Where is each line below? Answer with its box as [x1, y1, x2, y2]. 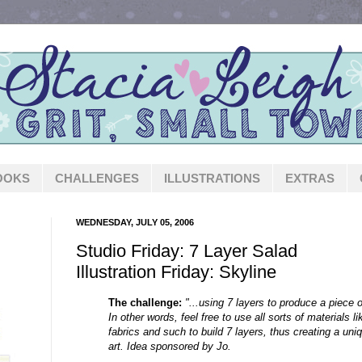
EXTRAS [285, 171, 335, 185]
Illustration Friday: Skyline [76, 261, 276, 282]
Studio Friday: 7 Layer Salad [76, 240, 297, 261]
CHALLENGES [55, 171, 139, 185]
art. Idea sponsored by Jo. [108, 339, 231, 352]
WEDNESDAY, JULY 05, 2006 [76, 217, 194, 227]
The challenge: [108, 296, 182, 309]
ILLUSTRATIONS [164, 171, 260, 185]
